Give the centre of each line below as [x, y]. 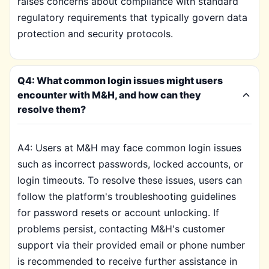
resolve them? [52, 109]
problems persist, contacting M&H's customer [121, 229]
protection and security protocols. [95, 34]
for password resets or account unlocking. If [118, 213]
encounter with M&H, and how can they [109, 95]
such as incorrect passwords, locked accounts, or [130, 164]
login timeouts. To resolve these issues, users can [130, 180]
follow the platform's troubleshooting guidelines [127, 196]
